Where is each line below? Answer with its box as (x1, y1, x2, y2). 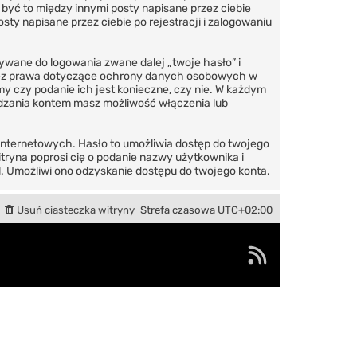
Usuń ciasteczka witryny (17, 203, 135, 216)
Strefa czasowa (140, 203, 218, 216)
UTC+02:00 (218, 203, 273, 216)
